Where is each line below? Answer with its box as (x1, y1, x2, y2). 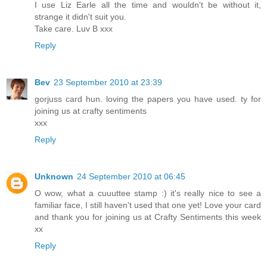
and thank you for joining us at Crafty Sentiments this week (35, 212, 261, 222)
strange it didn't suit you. (35, 11, 126, 21)
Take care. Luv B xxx (35, 23, 113, 33)
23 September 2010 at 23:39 (54, 77, 162, 87)
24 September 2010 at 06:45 (77, 171, 185, 181)
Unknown (35, 171, 73, 181)
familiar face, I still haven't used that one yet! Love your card (35, 200, 261, 210)
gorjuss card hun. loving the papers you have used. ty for (35, 94, 261, 104)
